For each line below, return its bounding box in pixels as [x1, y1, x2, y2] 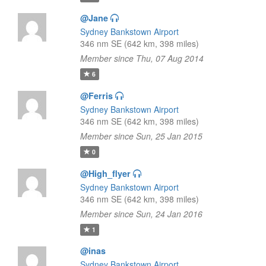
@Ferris [80, 90, 113, 102]
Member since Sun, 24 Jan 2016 [80, 208, 202, 220]
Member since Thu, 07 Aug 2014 [80, 52, 204, 64]
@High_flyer [80, 167, 131, 179]
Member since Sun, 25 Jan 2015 [80, 130, 202, 142]
